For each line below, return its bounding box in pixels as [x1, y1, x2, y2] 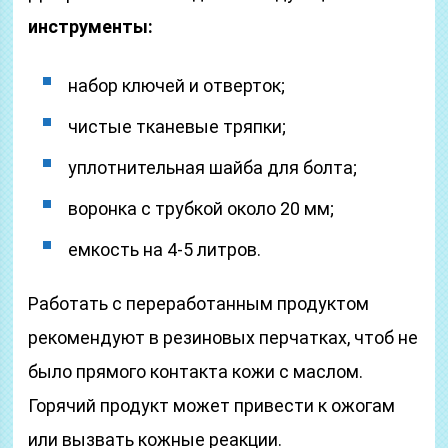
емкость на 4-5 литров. [68, 239, 262, 260]
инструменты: [28, 16, 154, 37]
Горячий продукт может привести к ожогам [28, 395, 396, 416]
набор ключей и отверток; [68, 75, 286, 96]
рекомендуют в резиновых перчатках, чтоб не [28, 327, 419, 348]
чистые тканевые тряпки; [68, 116, 287, 137]
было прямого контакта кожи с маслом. [28, 361, 364, 382]
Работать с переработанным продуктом [28, 293, 370, 314]
